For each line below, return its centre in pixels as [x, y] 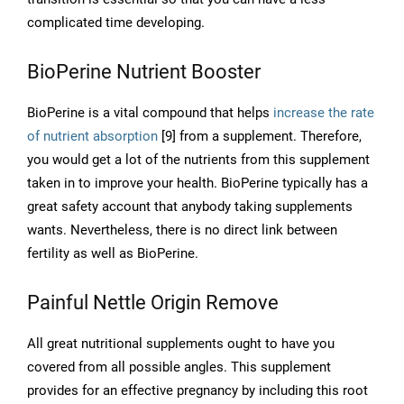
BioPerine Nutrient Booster [144, 72]
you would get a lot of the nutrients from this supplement [198, 160]
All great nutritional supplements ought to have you [181, 344]
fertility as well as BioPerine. [113, 254]
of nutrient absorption [92, 137]
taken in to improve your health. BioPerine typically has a [197, 184]
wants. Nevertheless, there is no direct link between [182, 230]
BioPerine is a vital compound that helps [150, 113]
